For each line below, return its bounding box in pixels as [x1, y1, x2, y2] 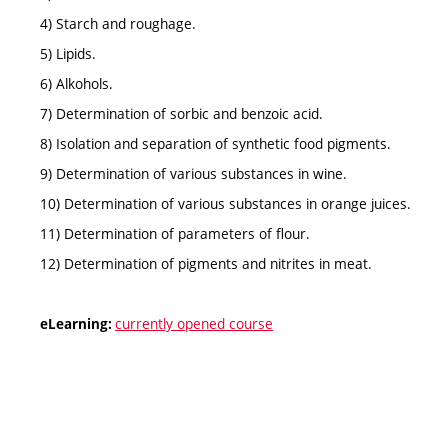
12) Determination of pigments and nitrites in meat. [40, 253, 372, 273]
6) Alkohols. [40, 73, 113, 93]
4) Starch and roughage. [40, 13, 196, 33]
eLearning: [40, 314, 115, 333]
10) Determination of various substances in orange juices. [40, 193, 411, 213]
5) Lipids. [40, 43, 96, 63]
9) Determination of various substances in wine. [40, 163, 347, 183]
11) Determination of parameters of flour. [40, 223, 310, 243]
